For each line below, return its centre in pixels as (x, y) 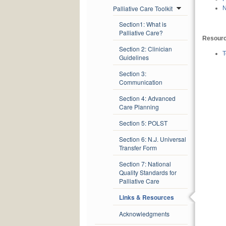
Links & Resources (147, 197)
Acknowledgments (144, 214)
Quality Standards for (148, 173)
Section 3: (133, 74)
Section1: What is (143, 24)
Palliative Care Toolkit (144, 9)
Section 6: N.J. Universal (153, 139)
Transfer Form (138, 148)
